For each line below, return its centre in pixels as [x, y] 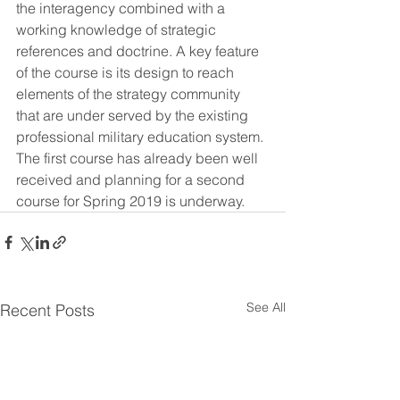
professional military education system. [142, 137]
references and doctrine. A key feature [139, 51]
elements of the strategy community [130, 94]
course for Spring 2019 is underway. [130, 201]
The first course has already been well [139, 158]
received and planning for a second [132, 180]
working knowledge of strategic [118, 30]
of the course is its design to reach [127, 73]
